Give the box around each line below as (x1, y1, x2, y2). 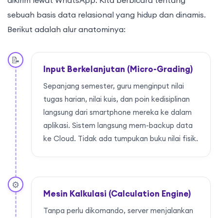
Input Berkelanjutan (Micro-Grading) (43, 64, 193, 75)
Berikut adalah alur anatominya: (7, 24, 126, 35)
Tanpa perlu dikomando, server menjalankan (43, 206, 193, 216)
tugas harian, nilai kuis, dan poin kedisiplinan (43, 94, 190, 104)
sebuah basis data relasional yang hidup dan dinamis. (7, 10, 206, 20)
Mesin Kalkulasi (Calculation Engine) (43, 188, 191, 200)
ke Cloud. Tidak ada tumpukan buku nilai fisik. (43, 134, 198, 144)
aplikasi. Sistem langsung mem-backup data (43, 121, 193, 130)
